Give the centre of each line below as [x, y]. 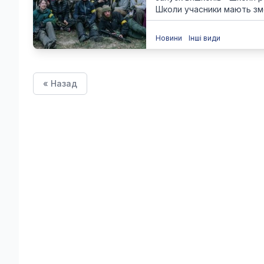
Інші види [204, 38]
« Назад [60, 83]
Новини [170, 38]
